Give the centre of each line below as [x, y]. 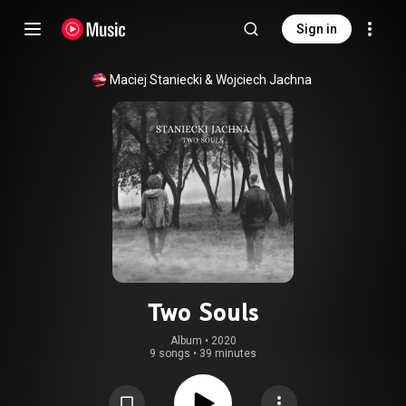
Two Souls [203, 312]
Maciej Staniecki [155, 80]
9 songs [170, 353]
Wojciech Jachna [263, 80]
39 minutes [228, 353]
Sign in [317, 29]
